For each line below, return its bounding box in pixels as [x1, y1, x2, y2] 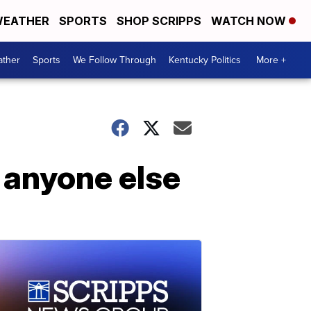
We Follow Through [73, 53, 156, 67]
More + [256, 53, 286, 67]
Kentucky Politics [169, 53, 241, 67]
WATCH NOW [211, 14, 289, 28]
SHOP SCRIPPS [117, 14, 201, 28]
